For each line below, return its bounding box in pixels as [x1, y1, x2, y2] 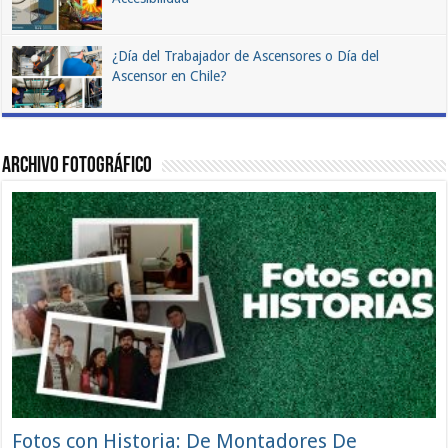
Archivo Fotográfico [2, 155, 153, 179]
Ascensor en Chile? [112, 68, 228, 85]
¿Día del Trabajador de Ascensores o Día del [112, 48, 380, 65]
